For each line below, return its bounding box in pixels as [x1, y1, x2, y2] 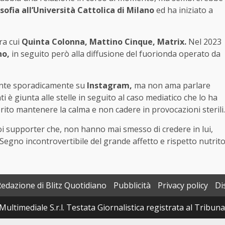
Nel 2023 [188, 36, 221, 47]
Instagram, [87, 79, 132, 91]
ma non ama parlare [132, 79, 210, 91]
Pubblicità [114, 179, 151, 191]
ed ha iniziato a [154, 4, 213, 16]
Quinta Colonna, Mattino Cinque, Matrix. [22, 36, 188, 47]
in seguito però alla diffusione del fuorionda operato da [10, 48, 220, 59]
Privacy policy [158, 179, 208, 191]
